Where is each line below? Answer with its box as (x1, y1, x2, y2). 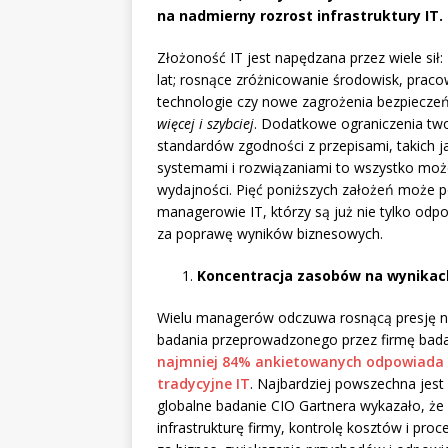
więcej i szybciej (157, 114, 254, 134)
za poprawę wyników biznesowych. (157, 224, 383, 244)
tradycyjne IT (157, 374, 250, 394)
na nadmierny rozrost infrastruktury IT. (157, 6, 443, 26)
